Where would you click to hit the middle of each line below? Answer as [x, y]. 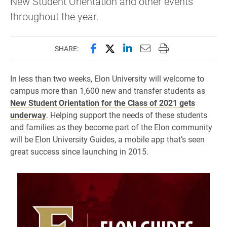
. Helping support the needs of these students [127, 115]
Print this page [191, 48]
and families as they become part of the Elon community [111, 127]
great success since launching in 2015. [79, 151]
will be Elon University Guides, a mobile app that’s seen [107, 139]
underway [28, 115]
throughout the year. [54, 16]
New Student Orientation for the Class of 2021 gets [103, 103]
